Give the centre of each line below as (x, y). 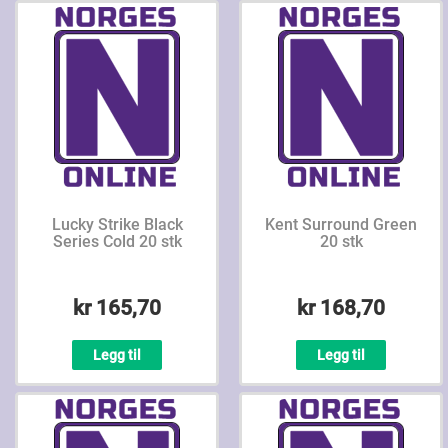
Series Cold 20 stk (117, 241)
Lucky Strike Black (117, 224)
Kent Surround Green (341, 224)
